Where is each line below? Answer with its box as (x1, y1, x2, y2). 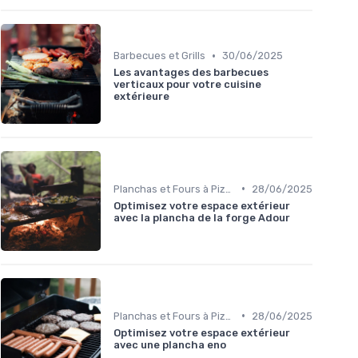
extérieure (113, 90, 169, 103)
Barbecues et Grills (113, 50, 205, 62)
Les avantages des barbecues (113, 66, 268, 79)
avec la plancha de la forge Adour (113, 211, 290, 224)
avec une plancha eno (113, 338, 226, 351)
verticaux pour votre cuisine (113, 78, 261, 91)
